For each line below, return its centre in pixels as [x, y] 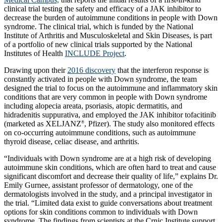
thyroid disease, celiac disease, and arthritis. [72, 141]
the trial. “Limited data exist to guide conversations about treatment [108, 203]
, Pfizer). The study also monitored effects [149, 123]
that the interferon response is [162, 70]
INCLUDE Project [95, 53]
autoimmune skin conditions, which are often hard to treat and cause [110, 167]
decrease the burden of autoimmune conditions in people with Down [111, 17]
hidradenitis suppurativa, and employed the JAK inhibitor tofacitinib [110, 114]
